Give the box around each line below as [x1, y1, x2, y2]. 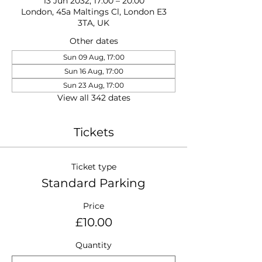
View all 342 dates [57, 92, 130, 103]
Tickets [73, 125, 114, 139]
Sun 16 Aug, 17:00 [64, 67, 123, 75]
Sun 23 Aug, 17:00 [63, 81, 124, 89]
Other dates [69, 36, 118, 46]
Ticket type [71, 161, 116, 172]
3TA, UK [78, 18, 109, 28]
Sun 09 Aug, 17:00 [63, 53, 125, 61]
